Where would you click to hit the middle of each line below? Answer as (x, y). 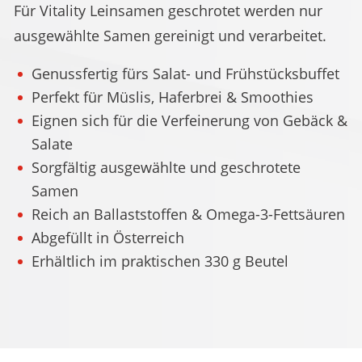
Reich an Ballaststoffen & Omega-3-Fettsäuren (188, 215)
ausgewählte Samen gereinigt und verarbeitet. (170, 35)
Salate (52, 144)
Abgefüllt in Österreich (108, 238)
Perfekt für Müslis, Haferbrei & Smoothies (173, 97)
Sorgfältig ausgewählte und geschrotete (166, 168)
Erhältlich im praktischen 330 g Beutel (160, 261)
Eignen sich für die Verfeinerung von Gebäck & (189, 121)
